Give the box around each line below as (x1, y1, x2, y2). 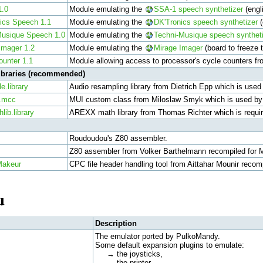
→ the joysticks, (95, 249, 163, 258)
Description (95, 218, 137, 228)
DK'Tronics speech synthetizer (153, 17, 258, 26)
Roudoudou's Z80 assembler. (69, 133, 167, 143)
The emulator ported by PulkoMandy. (95, 231, 220, 241)
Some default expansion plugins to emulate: (95, 240, 244, 249)
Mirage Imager (153, 43, 203, 52)
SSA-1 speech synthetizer (153, 4, 243, 14)
